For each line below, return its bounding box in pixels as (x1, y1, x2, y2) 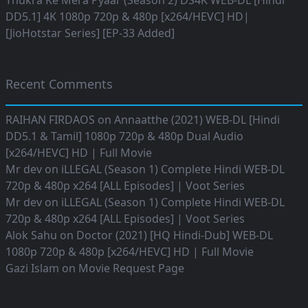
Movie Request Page (78, 261, 184, 276)
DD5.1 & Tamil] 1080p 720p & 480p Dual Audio (5, 129, 243, 144)
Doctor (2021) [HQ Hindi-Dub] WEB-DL (76, 228, 273, 243)
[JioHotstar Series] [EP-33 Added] (5, 25, 175, 41)
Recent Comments (5, 76, 113, 93)
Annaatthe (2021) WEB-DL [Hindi (114, 112, 280, 128)
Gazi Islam (5, 261, 59, 276)
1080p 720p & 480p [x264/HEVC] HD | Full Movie (5, 244, 254, 260)
